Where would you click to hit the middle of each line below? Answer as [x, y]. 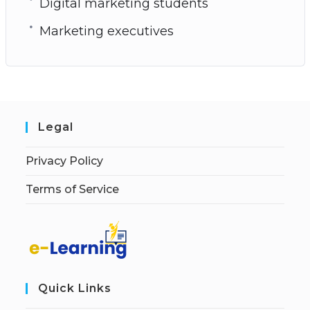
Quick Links [75, 288]
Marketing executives [106, 31]
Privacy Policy [65, 161]
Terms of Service [73, 189]
